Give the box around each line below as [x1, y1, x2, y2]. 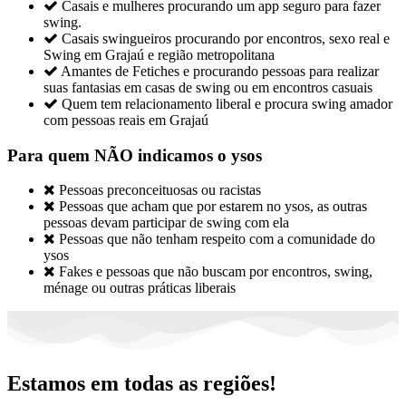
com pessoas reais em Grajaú [43, 112, 208, 129]
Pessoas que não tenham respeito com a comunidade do [59, 230, 375, 246]
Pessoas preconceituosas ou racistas [59, 181, 261, 198]
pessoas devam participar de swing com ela [43, 214, 289, 230]
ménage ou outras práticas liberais [43, 279, 236, 295]
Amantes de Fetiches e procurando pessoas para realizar [61, 63, 379, 80]
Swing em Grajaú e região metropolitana [43, 47, 275, 63]
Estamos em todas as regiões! [7, 372, 276, 396]
